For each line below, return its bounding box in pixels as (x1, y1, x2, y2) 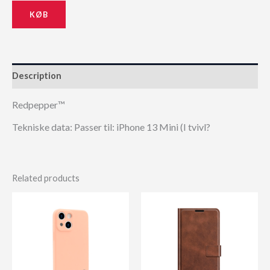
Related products (12, 172, 80, 183)
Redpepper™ (12, 99, 65, 111)
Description (12, 71, 61, 81)
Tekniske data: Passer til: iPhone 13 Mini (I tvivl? (12, 121, 210, 133)
